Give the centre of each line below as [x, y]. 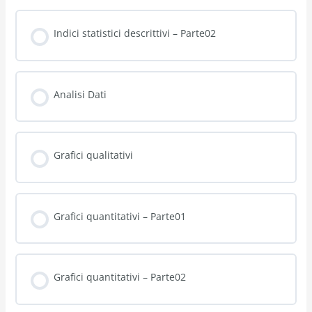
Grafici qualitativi [93, 155]
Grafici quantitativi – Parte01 [119, 216]
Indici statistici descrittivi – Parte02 [134, 33]
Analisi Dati [80, 94]
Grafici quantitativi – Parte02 [119, 277]
